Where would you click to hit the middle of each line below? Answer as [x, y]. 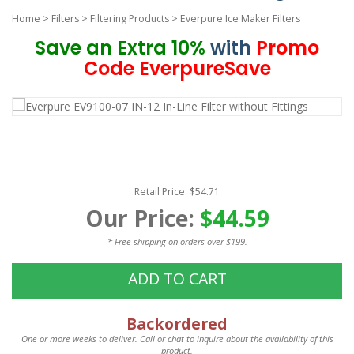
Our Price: [142, 218]
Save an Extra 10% [120, 47]
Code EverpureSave [177, 68]
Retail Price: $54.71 [177, 191]
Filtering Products [130, 19]
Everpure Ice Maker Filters [240, 19]
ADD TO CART [177, 279]
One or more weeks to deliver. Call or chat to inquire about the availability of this [177, 339]
